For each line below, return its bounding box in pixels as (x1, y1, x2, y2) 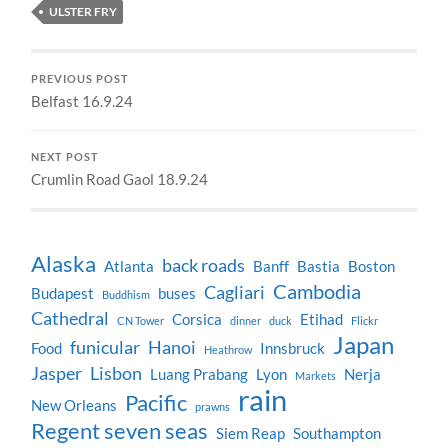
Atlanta (104, 258, 155, 276)
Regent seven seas (31, 417, 209, 445)
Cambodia (273, 279, 362, 304)
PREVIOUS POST (31, 73, 130, 86)
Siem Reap (216, 425, 286, 443)
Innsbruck (260, 340, 326, 358)
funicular (70, 337, 141, 359)
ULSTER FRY (49, 4, 118, 20)
